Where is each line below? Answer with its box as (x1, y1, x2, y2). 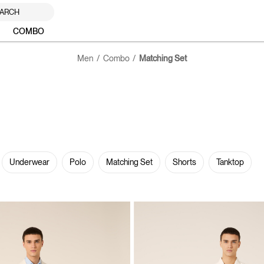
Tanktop (216, 157, 244, 167)
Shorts (172, 157, 196, 167)
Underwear (9, 157, 49, 167)
